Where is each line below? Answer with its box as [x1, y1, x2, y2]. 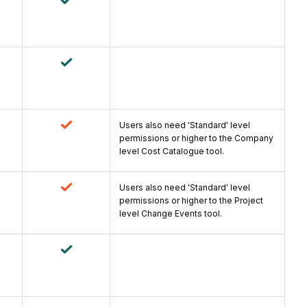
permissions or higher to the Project [119, 195, 263, 206]
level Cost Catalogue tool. [119, 146, 224, 157]
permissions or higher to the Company [119, 133, 273, 144]
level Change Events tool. [119, 208, 222, 219]
